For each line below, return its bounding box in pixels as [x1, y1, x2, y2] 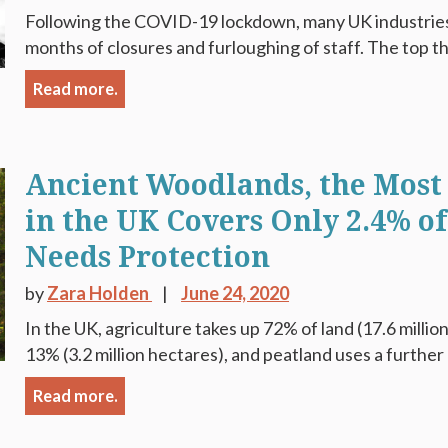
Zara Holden [47, 282, 153, 304]
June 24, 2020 [181, 282, 290, 304]
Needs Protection [25, 241, 271, 274]
